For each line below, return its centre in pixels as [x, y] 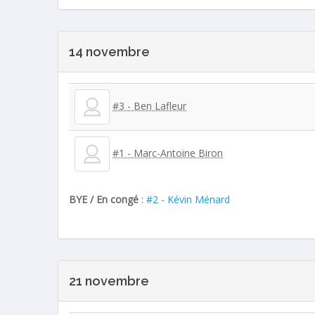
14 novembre [110, 51]
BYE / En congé [104, 199]
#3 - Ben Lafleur [150, 105]
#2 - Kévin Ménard [188, 199]
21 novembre [109, 281]
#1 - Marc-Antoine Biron [168, 153]
